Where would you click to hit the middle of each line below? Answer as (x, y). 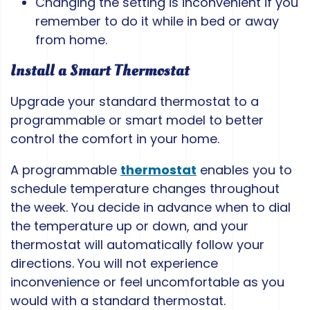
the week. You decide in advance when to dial (151, 208)
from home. (71, 40)
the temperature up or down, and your (129, 226)
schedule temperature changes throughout (145, 189)
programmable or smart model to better (137, 120)
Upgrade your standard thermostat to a (135, 102)
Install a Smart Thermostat (100, 71)
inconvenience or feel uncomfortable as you (147, 282)
